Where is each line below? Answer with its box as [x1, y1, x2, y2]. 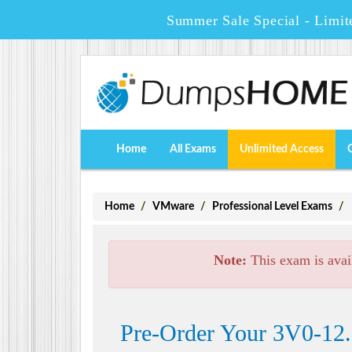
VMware [152, 200, 194, 212]
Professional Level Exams [212, 200, 332, 212]
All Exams [170, 143, 216, 155]
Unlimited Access [240, 143, 324, 155]
